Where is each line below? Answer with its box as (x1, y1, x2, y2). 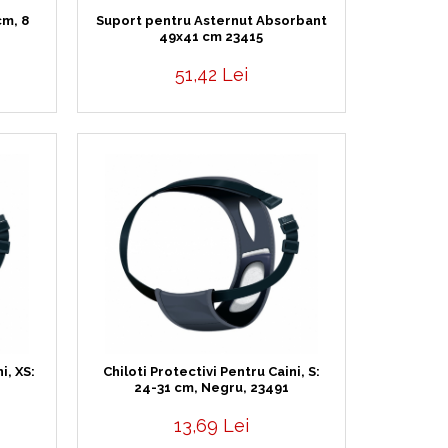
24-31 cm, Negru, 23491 (133, 380, 289, 395)
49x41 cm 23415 (159, 28, 264, 44)
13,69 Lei (173, 415, 249, 436)
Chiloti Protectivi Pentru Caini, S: (102, 364, 320, 379)
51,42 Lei (174, 63, 248, 85)
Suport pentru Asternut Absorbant (95, 12, 327, 28)
